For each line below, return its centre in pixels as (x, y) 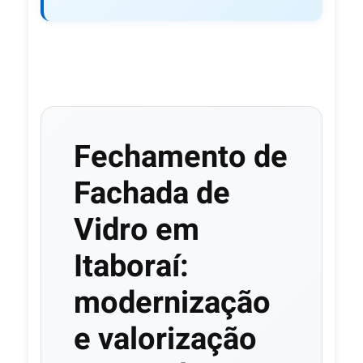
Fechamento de (181, 157)
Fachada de (152, 194)
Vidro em (137, 230)
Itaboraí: (131, 267)
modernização (172, 303)
